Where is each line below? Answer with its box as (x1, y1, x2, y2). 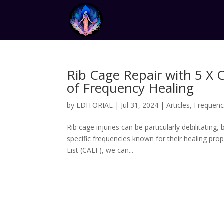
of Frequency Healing (67, 79, 194, 97)
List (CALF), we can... (67, 145, 134, 155)
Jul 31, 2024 (121, 100, 159, 110)
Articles (166, 100, 190, 110)
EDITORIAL (76, 100, 113, 110)
